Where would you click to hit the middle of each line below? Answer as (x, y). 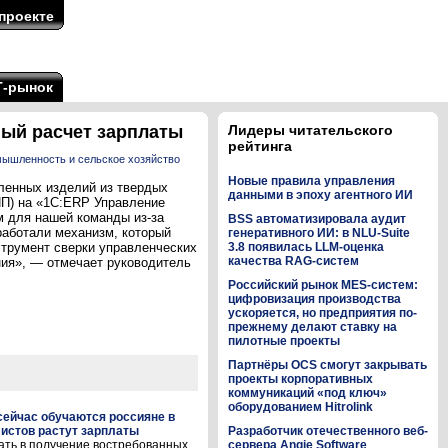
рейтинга (260, 146)
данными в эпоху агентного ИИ (320, 195)
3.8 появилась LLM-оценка (306, 247)
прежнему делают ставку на (312, 327)
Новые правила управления (311, 181)
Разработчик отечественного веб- (328, 431)
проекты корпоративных (300, 379)
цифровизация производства (314, 299)
